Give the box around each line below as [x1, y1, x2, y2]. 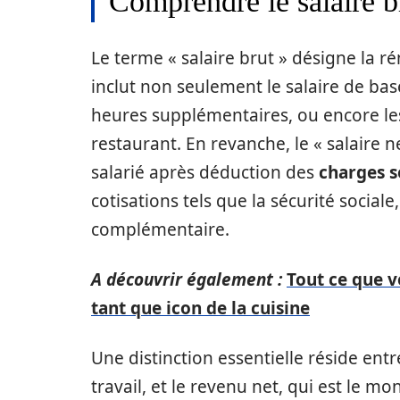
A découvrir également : [91, 268, 282, 291]
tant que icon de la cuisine [91, 296, 310, 320]
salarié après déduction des [91, 161, 319, 184]
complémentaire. [91, 218, 229, 241]
